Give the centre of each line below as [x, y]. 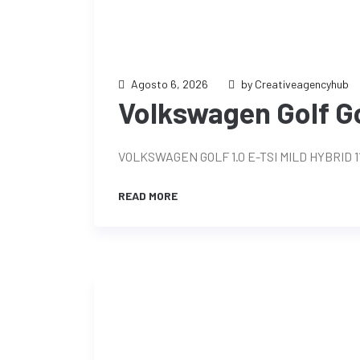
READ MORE [149, 196]
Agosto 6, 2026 [170, 84]
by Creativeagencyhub [295, 84]
